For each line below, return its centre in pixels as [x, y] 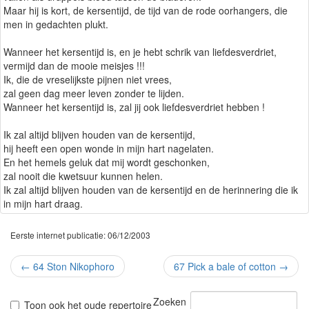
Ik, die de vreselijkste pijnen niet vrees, [88, 80]
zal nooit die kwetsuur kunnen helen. [83, 176]
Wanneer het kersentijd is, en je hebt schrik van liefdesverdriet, [140, 52]
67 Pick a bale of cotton [226, 267]
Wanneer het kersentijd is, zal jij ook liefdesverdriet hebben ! [134, 107]
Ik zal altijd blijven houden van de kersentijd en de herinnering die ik [151, 190]
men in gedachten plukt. [56, 24]
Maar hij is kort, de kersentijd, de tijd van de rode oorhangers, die [146, 11]
